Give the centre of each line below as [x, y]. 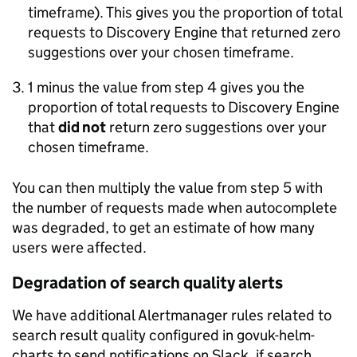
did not [82, 127]
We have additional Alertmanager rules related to [172, 315]
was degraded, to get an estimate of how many [163, 228]
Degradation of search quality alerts [147, 283]
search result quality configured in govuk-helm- [163, 335]
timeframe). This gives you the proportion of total [185, 12]
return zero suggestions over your [216, 127]
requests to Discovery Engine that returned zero [184, 32]
